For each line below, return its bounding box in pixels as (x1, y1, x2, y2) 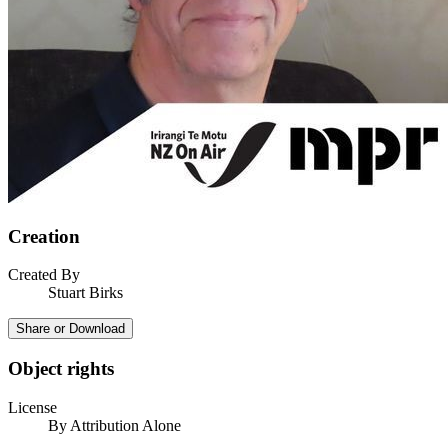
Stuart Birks (48, 284, 123, 302)
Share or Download (16, 321, 125, 337)
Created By (8, 266, 80, 284)
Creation (8, 225, 80, 247)
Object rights (8, 358, 114, 379)
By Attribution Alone (48, 416, 181, 434)
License (8, 398, 57, 416)
